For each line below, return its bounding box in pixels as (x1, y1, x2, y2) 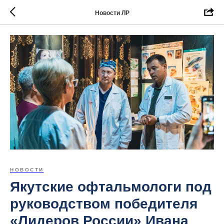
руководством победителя (10, 196, 197, 212)
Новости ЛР (94, 9, 129, 16)
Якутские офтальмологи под (10, 179, 211, 195)
